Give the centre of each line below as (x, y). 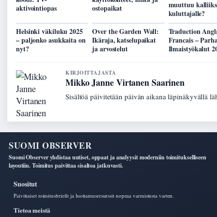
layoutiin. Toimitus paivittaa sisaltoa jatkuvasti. (66, 166)
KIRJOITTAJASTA (91, 73)
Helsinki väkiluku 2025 (49, 31)
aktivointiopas (36, 8)
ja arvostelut (110, 49)
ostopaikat (107, 8)
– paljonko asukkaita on (51, 40)
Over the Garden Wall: (126, 31)
